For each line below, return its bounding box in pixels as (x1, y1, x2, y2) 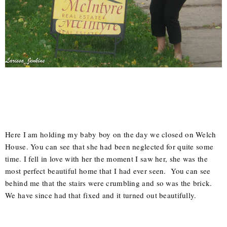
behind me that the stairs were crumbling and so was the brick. (5, 178, 212, 188)
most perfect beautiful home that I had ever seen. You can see (5, 166, 211, 176)
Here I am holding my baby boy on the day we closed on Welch (5, 129, 216, 140)
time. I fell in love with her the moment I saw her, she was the (5, 154, 208, 164)
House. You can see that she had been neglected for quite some (5, 141, 214, 152)
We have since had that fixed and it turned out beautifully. (5, 190, 197, 201)
